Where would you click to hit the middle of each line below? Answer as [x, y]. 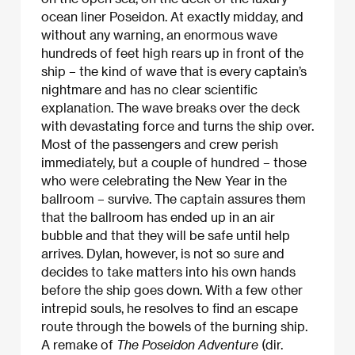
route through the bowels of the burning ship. [174, 326]
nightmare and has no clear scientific [149, 90]
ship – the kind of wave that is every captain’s [174, 71]
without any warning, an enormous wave [159, 35]
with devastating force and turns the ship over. [177, 126]
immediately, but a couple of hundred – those [174, 162]
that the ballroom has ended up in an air [158, 217]
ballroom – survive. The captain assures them [174, 199]
